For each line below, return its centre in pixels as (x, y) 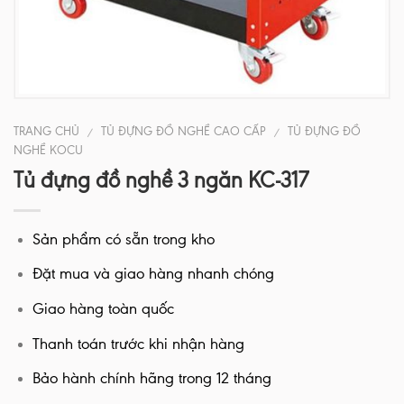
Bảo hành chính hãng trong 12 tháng (151, 379)
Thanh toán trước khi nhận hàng (138, 344)
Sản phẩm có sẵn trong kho (123, 239)
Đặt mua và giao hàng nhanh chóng (153, 274)
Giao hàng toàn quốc (103, 308)
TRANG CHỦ (46, 131)
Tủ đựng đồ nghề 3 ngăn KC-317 (161, 180)
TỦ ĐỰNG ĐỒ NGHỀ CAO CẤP (184, 131)
